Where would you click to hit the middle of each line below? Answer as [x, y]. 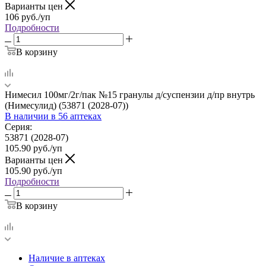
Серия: [18, 126]
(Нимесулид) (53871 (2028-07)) [66, 105]
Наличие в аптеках [67, 258]
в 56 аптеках [76, 116]
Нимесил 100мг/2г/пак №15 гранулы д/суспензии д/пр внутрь [130, 94]
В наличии [28, 116]
